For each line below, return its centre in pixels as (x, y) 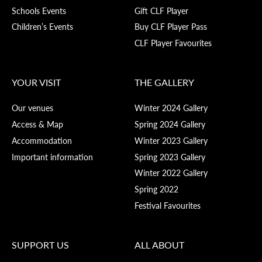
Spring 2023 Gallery (170, 156)
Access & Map (37, 124)
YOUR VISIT (36, 82)
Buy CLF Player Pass (171, 27)
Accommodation (42, 140)
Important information (52, 156)
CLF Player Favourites (173, 43)
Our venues (32, 108)
